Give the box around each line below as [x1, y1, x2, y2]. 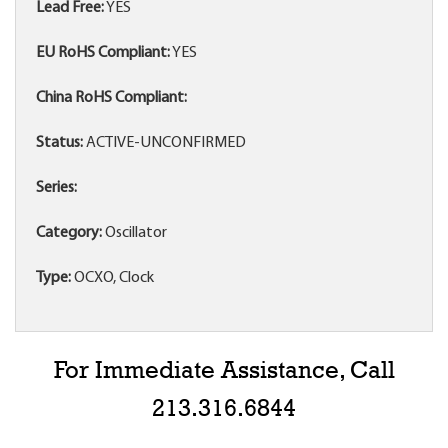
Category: [36, 225, 102, 242]
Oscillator [102, 225, 167, 242]
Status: [36, 135, 83, 152]
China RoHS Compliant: [36, 90, 187, 107]
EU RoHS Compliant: [36, 45, 170, 62]
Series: [36, 180, 77, 197]
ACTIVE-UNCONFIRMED [83, 135, 246, 152]
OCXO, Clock [71, 270, 154, 287]
